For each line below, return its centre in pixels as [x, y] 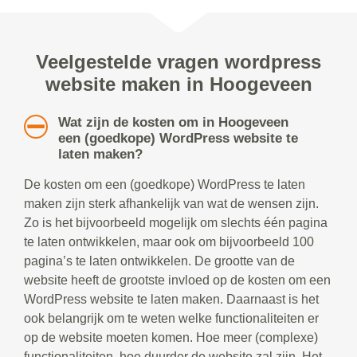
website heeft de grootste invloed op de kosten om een [177, 280]
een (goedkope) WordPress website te [178, 139]
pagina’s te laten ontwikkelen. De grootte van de [159, 261]
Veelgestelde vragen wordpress [178, 62]
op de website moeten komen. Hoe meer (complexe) [171, 338]
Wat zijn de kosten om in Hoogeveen [173, 123]
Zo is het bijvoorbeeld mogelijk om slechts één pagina [176, 223]
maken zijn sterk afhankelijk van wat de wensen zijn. [171, 204]
